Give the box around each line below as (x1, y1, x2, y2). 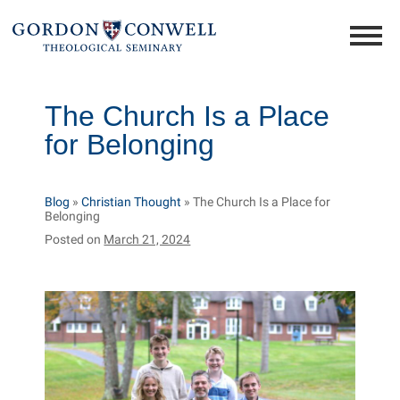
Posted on (45, 232, 104, 246)
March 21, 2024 (104, 232, 191, 246)
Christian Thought (81, 195, 182, 209)
